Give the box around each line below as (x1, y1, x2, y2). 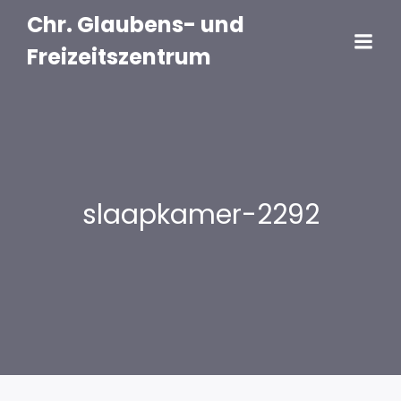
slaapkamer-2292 (81, 196, 320, 234)
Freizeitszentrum (27, 42, 211, 72)
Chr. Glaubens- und (27, 10, 244, 39)
